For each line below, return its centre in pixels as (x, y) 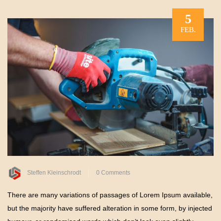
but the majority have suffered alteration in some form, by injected (110, 208)
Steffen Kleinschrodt (54, 172)
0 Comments (113, 172)
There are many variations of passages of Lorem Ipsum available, (110, 195)
